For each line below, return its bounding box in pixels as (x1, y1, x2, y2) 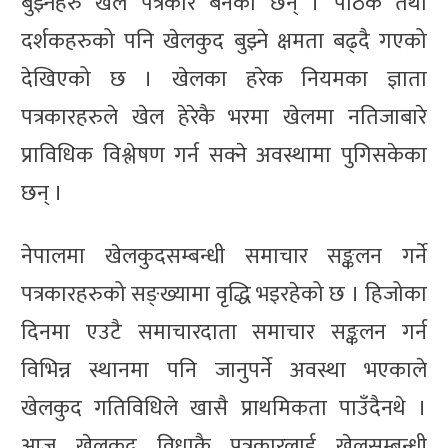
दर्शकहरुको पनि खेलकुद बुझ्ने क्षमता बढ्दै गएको (21, 22, 427, 60)
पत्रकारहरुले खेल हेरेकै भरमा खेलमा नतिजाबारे (21, 98, 427, 136)
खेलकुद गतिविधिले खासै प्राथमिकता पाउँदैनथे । (21, 389, 427, 427)
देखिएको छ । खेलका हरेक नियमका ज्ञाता (21, 60, 427, 98)
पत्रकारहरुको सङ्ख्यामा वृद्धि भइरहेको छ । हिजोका (21, 275, 427, 313)
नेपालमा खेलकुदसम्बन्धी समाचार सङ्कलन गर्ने (21, 237, 427, 275)
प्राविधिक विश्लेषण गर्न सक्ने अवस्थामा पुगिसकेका (21, 136, 427, 174)
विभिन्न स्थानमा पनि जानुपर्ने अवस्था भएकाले (21, 351, 427, 389)
